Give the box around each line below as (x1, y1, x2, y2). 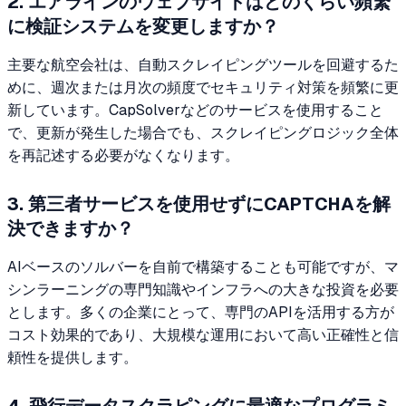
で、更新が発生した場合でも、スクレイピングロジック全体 (7, 123, 399, 141)
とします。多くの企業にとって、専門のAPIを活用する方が (7, 303, 394, 321)
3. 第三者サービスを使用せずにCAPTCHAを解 (7, 193, 391, 214)
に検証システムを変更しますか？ (7, 15, 279, 36)
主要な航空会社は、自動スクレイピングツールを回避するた (7, 55, 399, 73)
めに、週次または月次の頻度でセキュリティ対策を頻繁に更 (7, 78, 399, 96)
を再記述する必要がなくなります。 (7, 146, 239, 164)
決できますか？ (7, 217, 134, 238)
